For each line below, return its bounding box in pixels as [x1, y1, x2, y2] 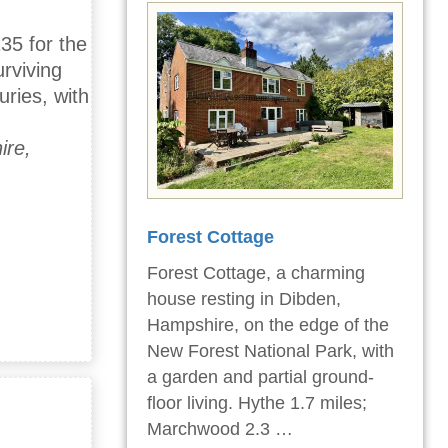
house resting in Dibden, [147, 288, 341, 309]
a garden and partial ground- [147, 366, 374, 387]
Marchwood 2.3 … [147, 418, 293, 439]
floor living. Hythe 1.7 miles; [147, 392, 367, 413]
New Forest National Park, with [147, 340, 394, 361]
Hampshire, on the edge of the [147, 314, 389, 335]
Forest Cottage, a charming [147, 262, 365, 283]
